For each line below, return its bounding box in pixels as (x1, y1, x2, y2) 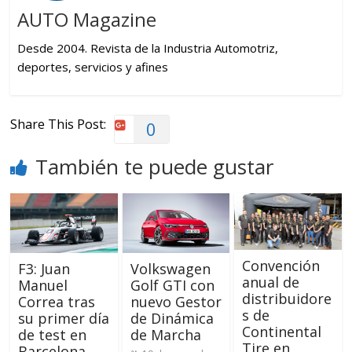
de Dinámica (130, 308, 214, 328)
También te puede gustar (35, 152, 274, 181)
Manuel (18, 275, 68, 295)
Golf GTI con (130, 275, 214, 295)
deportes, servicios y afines (16, 59, 168, 75)
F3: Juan (18, 258, 71, 278)
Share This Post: (10, 115, 107, 133)
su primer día (18, 308, 110, 328)
